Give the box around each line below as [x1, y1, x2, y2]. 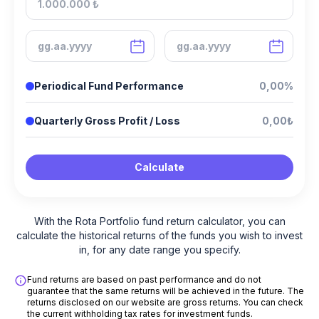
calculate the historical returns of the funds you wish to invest [16, 229, 303, 242]
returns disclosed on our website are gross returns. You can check [27, 297, 303, 308]
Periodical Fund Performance [34, 80, 184, 93]
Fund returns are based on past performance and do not [27, 274, 261, 286]
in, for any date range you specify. [78, 244, 241, 256]
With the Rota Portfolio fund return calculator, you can [33, 215, 286, 228]
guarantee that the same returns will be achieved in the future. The [27, 286, 304, 297]
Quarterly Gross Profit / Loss [34, 115, 180, 127]
